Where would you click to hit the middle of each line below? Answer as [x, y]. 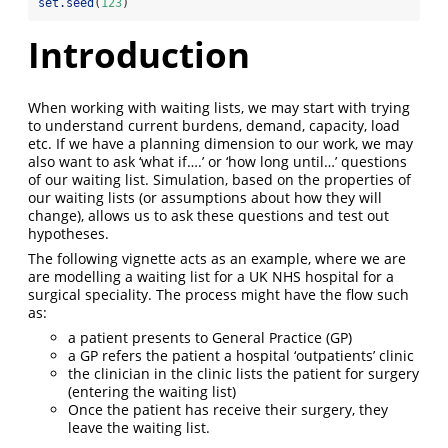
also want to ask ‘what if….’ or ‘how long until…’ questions [217, 161]
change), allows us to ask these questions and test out [208, 215]
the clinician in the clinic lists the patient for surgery [243, 373]
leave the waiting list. [139, 427]
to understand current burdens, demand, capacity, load [214, 125]
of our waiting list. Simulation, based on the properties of [219, 179]
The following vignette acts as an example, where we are [217, 258]
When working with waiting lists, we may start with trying [219, 107]
